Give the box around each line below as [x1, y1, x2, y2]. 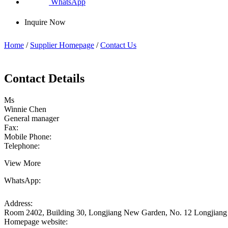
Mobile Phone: [4, 132, 51, 141]
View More [4, 158, 41, 167]
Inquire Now [24, 17, 66, 26]
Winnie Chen [4, 104, 46, 113]
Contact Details [4, 71, 84, 85]
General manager [4, 113, 59, 123]
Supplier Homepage [30, 40, 94, 49]
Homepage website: [4, 217, 68, 226]
